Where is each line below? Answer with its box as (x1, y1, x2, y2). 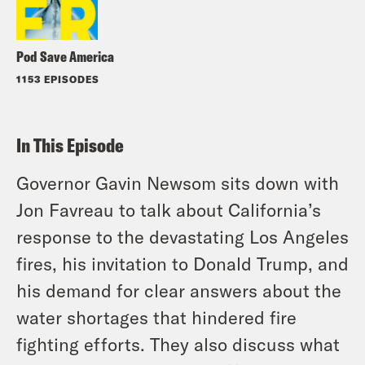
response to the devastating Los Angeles (16, 225, 349, 247)
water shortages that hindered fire (16, 306, 297, 328)
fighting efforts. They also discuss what (16, 332, 340, 354)
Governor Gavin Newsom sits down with (16, 171, 339, 193)
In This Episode (16, 132, 124, 157)
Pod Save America (16, 46, 114, 66)
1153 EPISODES (16, 73, 99, 85)
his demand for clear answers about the (16, 279, 341, 301)
